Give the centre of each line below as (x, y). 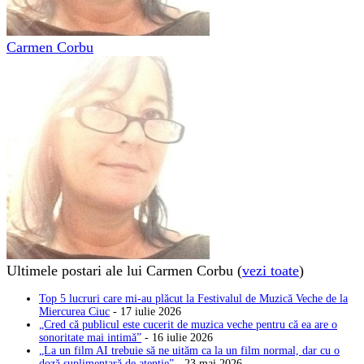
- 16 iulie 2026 (177, 337)
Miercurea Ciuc (74, 311)
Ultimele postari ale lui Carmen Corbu (122, 270)
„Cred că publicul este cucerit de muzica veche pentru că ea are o (188, 324)
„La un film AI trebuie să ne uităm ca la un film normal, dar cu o (189, 350)
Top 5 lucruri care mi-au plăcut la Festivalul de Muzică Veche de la (193, 298)
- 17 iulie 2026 (145, 311)
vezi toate (271, 270)
